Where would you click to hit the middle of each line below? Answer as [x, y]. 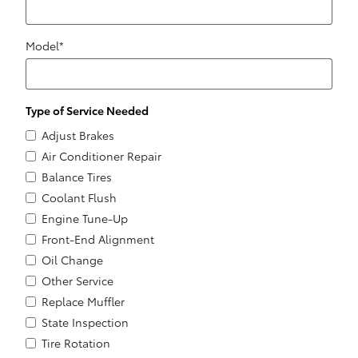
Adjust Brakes [78, 135]
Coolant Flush [79, 197]
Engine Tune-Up [85, 218]
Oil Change [72, 259]
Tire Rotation [76, 342]
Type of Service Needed [88, 110]
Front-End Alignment [98, 239]
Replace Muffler [83, 301]
